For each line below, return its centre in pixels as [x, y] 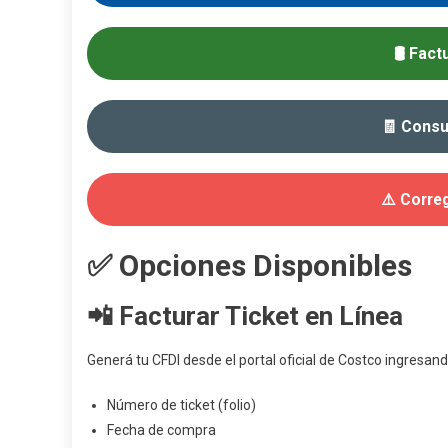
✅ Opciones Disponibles [249, 265]
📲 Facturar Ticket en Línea [245, 316]
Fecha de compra [161, 430]
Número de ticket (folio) [181, 405]
